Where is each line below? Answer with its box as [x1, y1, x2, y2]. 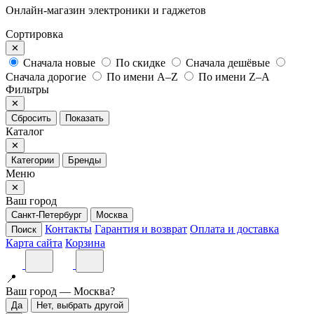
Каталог [6, 125, 44, 137]
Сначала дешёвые [186, 56, 270, 69]
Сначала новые [23, 56, 95, 69]
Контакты [45, 222, 92, 235]
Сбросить [11, 112, 51, 123]
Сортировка [6, 27, 63, 40]
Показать [65, 112, 104, 123]
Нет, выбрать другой [36, 299, 123, 310]
